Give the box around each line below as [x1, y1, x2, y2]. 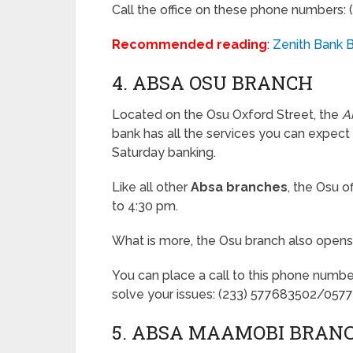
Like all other [112, 180, 191, 195]
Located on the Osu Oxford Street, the [112, 107, 342, 122]
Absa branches [191, 180, 288, 195]
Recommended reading [112, 37, 267, 52]
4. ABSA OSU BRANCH [112, 70, 313, 95]
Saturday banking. [112, 145, 216, 160]
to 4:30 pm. [112, 199, 178, 214]
